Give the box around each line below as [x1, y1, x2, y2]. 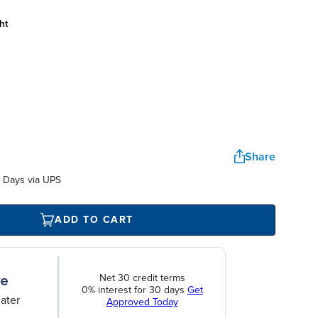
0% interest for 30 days [81, 284, 187, 297]
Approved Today [106, 296, 178, 309]
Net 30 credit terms [99, 272, 185, 285]
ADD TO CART [55, 214, 133, 226]
